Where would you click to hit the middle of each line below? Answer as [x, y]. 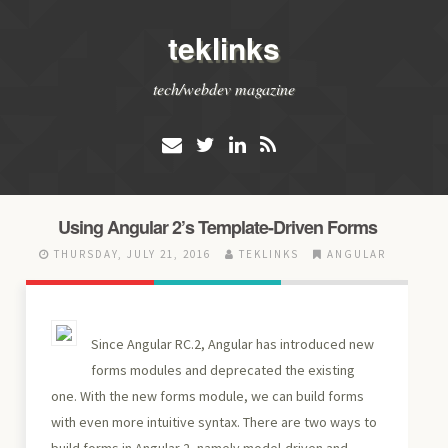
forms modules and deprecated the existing [223, 369]
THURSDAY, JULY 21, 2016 [132, 253]
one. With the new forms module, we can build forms [208, 395]
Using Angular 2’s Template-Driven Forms [217, 227]
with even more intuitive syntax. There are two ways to [214, 421]
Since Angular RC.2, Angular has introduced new [233, 343]
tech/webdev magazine [224, 88]
